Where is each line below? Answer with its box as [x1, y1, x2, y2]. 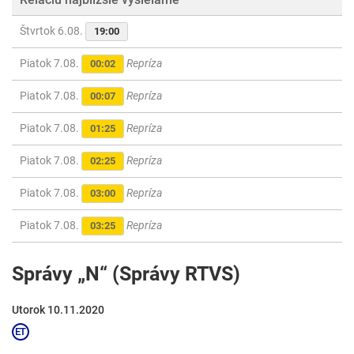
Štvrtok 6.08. [20, 24, 85, 38]
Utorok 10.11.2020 [12, 303, 104, 317]
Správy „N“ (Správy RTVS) [12, 262, 240, 286]
